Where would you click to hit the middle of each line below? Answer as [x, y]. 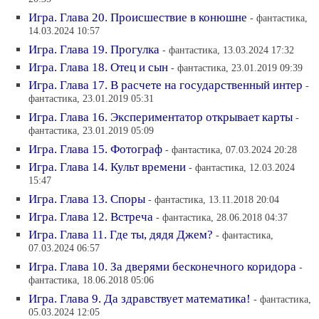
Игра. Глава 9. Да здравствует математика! [140, 299]
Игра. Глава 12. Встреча [91, 217]
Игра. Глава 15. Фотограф [95, 149]
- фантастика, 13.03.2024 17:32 [228, 50]
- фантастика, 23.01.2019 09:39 [237, 68]
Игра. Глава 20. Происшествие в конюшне [138, 17]
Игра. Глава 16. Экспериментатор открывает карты [161, 117]
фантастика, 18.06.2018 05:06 [91, 281]
